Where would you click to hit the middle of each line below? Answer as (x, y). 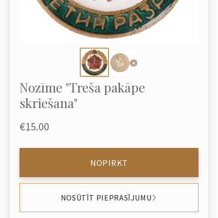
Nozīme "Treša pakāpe (82, 87)
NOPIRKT (109, 163)
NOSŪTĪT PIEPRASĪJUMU (106, 197)
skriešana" (48, 103)
